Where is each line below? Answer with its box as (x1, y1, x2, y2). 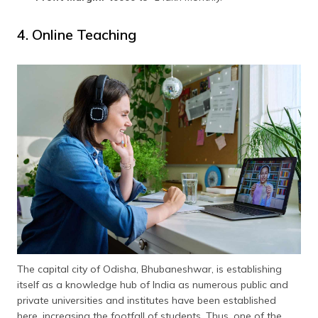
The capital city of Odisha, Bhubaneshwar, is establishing (17, 262, 282, 275)
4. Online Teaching (17, 26, 136, 44)
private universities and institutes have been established (17, 293, 276, 307)
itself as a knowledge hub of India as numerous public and (17, 278, 288, 291)
